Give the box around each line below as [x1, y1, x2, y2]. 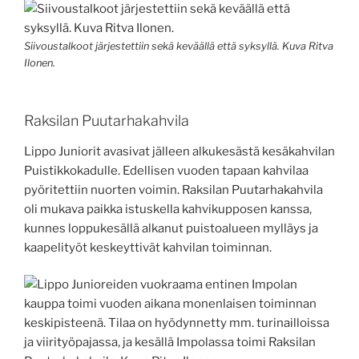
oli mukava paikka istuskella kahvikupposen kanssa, [24, 201, 312, 216]
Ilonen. [24, 56, 55, 69]
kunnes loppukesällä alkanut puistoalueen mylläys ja [24, 220, 318, 236]
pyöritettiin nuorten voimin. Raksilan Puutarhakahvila [24, 182, 323, 197]
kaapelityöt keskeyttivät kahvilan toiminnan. [24, 240, 272, 255]
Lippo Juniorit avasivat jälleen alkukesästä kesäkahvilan [24, 143, 335, 159]
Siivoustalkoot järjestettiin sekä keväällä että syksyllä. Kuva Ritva [24, 39, 333, 52]
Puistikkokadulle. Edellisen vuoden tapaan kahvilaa [24, 163, 309, 178]
